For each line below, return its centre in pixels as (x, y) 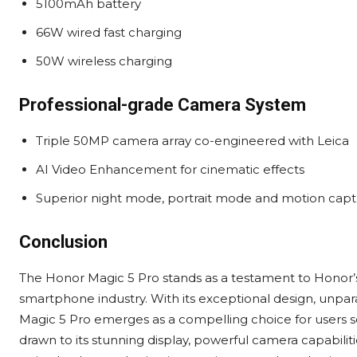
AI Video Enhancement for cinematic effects (170, 170)
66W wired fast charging (109, 33)
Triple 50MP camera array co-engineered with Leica (192, 141)
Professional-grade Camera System (163, 105)
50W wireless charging (104, 61)
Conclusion (63, 242)
